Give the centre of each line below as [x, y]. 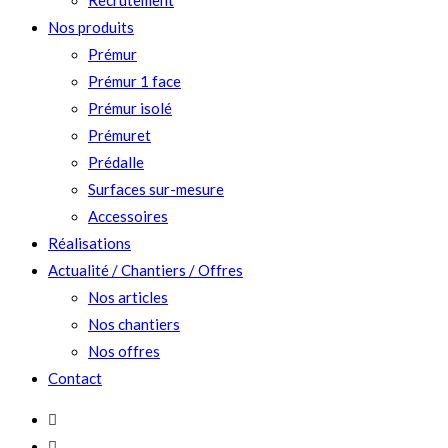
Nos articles [128, 297]
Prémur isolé [130, 108]
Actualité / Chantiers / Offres [145, 270]
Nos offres [124, 351]
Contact [75, 378]
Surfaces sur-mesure [156, 189]
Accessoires [128, 216]
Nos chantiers [134, 324]
